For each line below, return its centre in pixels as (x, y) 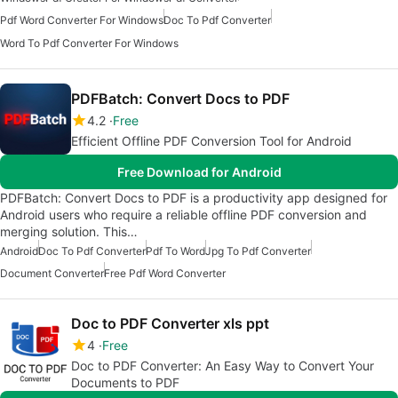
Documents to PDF (125, 382)
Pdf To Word (175, 251)
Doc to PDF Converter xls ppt (170, 323)
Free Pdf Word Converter (165, 273)
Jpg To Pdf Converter (258, 251)
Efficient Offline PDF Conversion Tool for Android (211, 140)
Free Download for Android (199, 171)
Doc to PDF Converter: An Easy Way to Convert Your (223, 365)
